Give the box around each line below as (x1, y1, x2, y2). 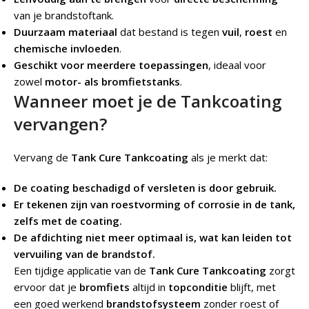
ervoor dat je (14, 279, 79, 294)
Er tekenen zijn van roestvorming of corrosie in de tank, (14, 197, 295, 211)
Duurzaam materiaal (14, 24, 117, 39)
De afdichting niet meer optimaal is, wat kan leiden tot (14, 230, 292, 244)
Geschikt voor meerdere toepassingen (14, 57, 208, 72)
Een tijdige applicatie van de (14, 263, 149, 277)
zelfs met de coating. (14, 213, 122, 228)
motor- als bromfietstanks (45, 74, 180, 88)
